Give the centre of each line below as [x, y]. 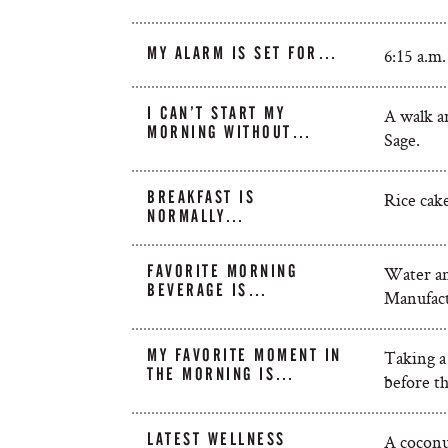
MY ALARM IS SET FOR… [243, 53]
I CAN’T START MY [216, 113]
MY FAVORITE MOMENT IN [244, 355]
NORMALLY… [196, 216]
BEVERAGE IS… [208, 290]
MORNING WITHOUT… [230, 132]
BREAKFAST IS [201, 197]
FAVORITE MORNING [222, 271]
